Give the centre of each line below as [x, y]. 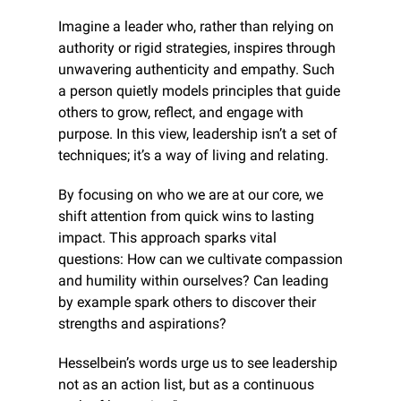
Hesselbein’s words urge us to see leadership [198, 363]
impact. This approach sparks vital [167, 237]
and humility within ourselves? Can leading [193, 280]
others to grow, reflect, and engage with [181, 112]
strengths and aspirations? [142, 323]
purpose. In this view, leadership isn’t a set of [198, 133]
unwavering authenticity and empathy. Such [196, 69]
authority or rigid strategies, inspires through [197, 47]
